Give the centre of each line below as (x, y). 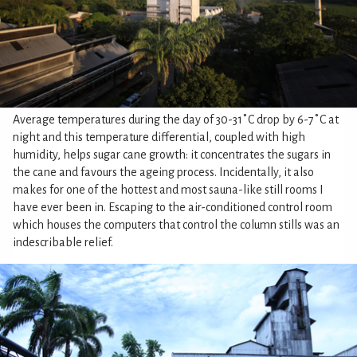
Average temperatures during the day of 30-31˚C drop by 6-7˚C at (176, 119)
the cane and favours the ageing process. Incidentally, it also (163, 172)
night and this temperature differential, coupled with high (159, 137)
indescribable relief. (63, 242)
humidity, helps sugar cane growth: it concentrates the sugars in (172, 154)
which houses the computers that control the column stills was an (176, 224)
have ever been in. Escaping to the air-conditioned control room (173, 207)
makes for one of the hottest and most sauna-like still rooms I (168, 189)
